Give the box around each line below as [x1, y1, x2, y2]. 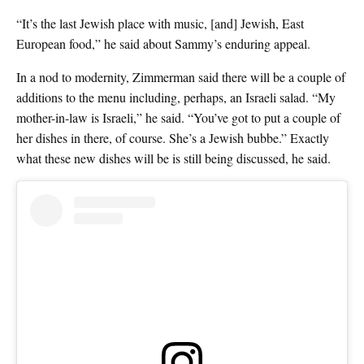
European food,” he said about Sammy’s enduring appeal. [16, 35, 310, 53]
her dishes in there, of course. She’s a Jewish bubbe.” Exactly [16, 129, 329, 147]
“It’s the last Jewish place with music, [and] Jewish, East [16, 15, 304, 32]
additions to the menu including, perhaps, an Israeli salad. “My [16, 89, 336, 106]
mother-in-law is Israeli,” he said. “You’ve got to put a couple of [16, 109, 340, 127]
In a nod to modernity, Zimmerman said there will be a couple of [16, 68, 345, 86]
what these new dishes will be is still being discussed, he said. [16, 149, 331, 167]
